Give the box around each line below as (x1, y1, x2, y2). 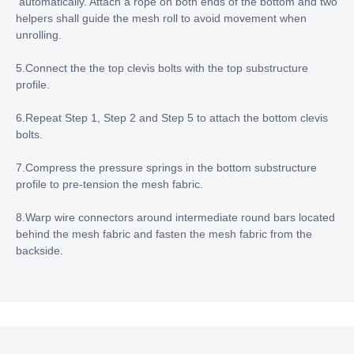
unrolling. (16, 28, 62, 41)
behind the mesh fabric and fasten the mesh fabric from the (16, 227, 312, 240)
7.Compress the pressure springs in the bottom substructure (16, 160, 317, 174)
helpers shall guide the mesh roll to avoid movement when (16, 11, 307, 24)
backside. (16, 243, 63, 257)
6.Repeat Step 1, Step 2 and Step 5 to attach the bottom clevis (16, 111, 328, 124)
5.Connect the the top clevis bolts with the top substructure (16, 61, 308, 74)
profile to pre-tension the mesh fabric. (16, 177, 203, 190)
